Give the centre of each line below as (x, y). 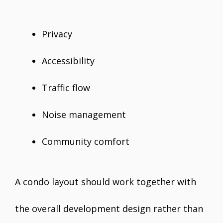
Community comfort (86, 142)
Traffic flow (66, 88)
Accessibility (68, 61)
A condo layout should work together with (106, 182)
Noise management (84, 115)
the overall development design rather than (109, 209)
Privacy (57, 34)
